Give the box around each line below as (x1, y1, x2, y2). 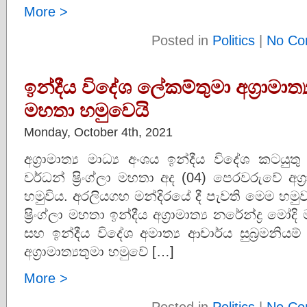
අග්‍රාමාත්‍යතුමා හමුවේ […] (24, 243, 174, 259)
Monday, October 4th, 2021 (24, 125, 173, 139)
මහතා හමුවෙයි (24, 99, 149, 121)
